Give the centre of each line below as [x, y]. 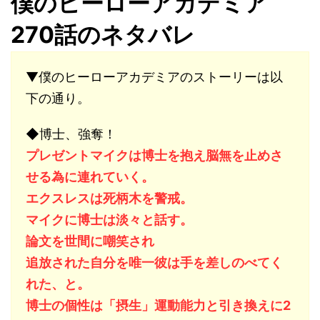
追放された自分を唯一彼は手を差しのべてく [154, 262]
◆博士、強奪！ [71, 134]
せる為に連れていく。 [90, 177]
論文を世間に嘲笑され [90, 241]
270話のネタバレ [103, 35]
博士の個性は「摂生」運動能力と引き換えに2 [158, 305]
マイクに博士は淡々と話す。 [109, 220]
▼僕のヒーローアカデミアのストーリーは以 [154, 77]
